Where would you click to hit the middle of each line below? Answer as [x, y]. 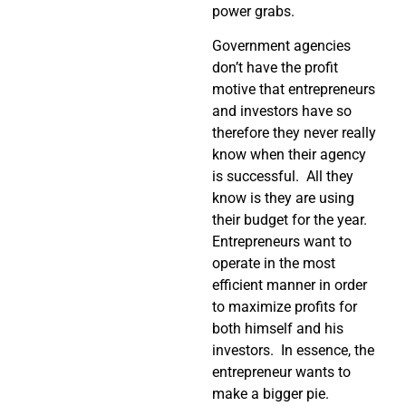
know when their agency [289, 154]
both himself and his [278, 328]
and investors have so [282, 111]
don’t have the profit [275, 67]
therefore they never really [294, 132]
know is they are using [283, 198]
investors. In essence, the [293, 350]
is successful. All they [283, 176]
